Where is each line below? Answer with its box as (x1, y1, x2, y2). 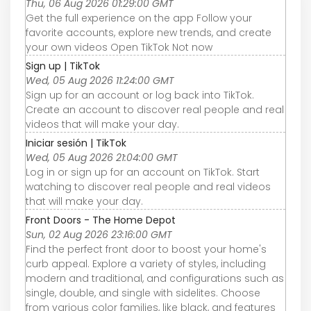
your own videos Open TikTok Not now (26, 40, 212, 55)
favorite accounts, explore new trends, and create (26, 26, 271, 40)
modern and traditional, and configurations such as (26, 271, 284, 286)
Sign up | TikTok (26, 59, 100, 74)
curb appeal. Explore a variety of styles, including (26, 257, 266, 271)
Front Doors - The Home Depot (26, 213, 176, 228)
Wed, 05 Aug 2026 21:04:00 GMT (26, 151, 178, 165)
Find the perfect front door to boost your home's (26, 242, 267, 257)
